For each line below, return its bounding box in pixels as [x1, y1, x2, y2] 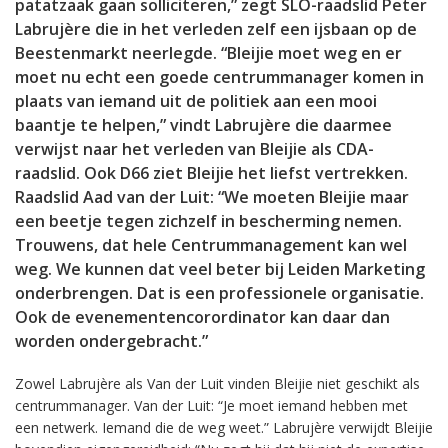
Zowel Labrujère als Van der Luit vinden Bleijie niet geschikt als [15, 374, 420, 393]
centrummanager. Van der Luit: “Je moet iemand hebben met [15, 396, 408, 415]
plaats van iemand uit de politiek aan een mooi [15, 90, 377, 112]
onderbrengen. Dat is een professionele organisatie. [15, 282, 424, 304]
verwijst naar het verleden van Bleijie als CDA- [15, 138, 374, 160]
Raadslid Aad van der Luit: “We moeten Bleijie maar [15, 186, 409, 208]
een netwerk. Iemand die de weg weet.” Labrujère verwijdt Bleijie [15, 418, 433, 437]
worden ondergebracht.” [15, 330, 208, 352]
